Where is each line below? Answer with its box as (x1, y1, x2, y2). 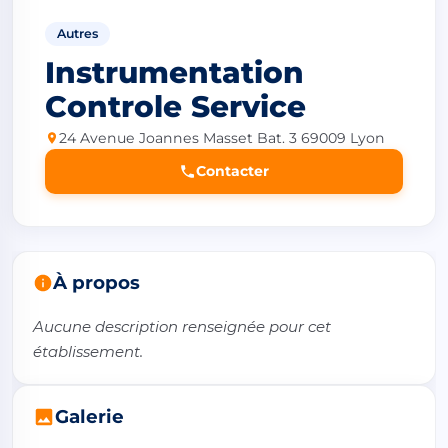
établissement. (33, 341, 143, 361)
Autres (57, 25, 98, 41)
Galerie (55, 404, 124, 428)
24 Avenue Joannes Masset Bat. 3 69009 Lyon (59, 128, 385, 147)
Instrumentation (45, 54, 304, 91)
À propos (53, 270, 140, 294)
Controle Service (45, 88, 306, 125)
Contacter (196, 161, 269, 180)
